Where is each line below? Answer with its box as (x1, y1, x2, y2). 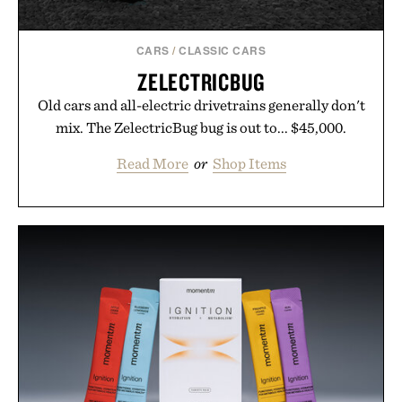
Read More (116, 154, 188, 173)
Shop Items (212, 154, 286, 173)
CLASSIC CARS (179, 42, 267, 59)
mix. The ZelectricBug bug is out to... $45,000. (56, 118, 346, 137)
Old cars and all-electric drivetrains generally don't (37, 96, 365, 115)
